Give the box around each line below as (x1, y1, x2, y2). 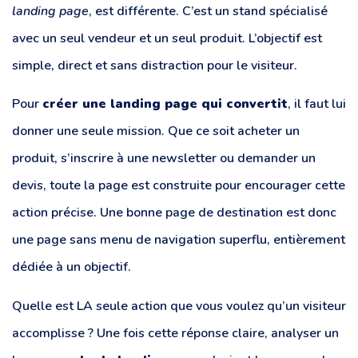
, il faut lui (288, 95, 346, 113)
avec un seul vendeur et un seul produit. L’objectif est (12, 30, 322, 48)
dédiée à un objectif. (12, 258, 131, 276)
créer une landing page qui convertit (42, 95, 288, 113)
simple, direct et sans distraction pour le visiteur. (12, 57, 297, 75)
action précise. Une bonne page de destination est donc (12, 204, 336, 222)
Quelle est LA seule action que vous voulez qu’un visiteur (12, 296, 346, 315)
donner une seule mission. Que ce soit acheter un (12, 122, 300, 141)
